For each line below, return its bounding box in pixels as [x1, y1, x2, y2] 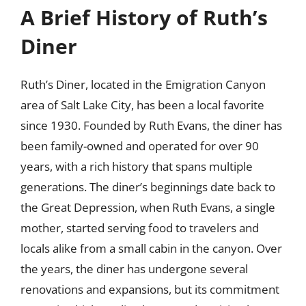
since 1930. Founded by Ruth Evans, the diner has [20, 117, 282, 133]
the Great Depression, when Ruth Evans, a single [20, 199, 275, 215]
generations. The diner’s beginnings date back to [20, 179, 275, 195]
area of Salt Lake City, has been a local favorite [20, 97, 264, 113]
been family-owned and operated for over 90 [20, 138, 259, 154]
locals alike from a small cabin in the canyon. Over [20, 240, 282, 256]
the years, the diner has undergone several [20, 261, 248, 277]
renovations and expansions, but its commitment [20, 281, 279, 297]
